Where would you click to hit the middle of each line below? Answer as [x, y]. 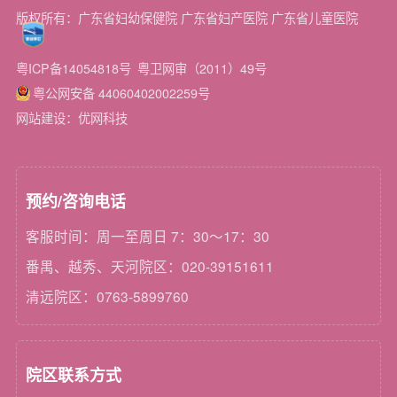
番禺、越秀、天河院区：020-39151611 [150, 265]
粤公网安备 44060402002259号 [121, 93]
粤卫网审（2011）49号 [202, 69]
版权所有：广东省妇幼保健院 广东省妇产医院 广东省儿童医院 [187, 18]
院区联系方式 [74, 374]
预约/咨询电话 [76, 202]
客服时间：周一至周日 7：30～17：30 [148, 236]
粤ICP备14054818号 [73, 69]
